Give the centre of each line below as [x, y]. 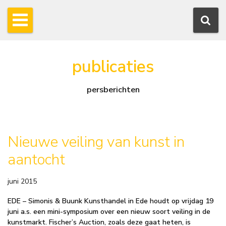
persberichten [113, 90]
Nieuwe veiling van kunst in [96, 142]
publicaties [113, 67]
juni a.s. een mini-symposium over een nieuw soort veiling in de [109, 211]
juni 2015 [22, 181]
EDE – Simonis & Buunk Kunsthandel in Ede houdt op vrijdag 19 [110, 201]
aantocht [36, 159]
